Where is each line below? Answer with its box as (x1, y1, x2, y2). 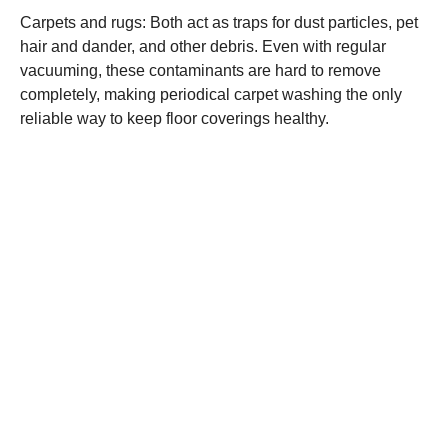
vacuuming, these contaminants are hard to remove (20, 62, 381, 80)
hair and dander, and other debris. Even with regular (20, 38, 386, 56)
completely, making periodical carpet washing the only (20, 86, 402, 104)
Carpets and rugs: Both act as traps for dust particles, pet (20, 14, 418, 32)
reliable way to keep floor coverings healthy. (20, 110, 329, 128)
